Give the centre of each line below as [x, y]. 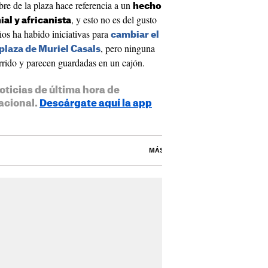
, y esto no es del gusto [114, 19]
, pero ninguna [128, 48]
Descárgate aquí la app [96, 103]
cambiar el [135, 35]
